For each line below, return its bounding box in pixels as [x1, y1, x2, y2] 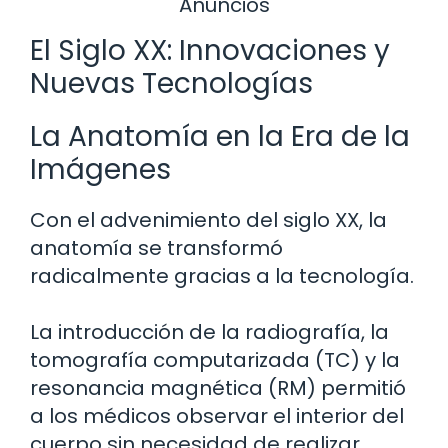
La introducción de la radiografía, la [30, 318, 389, 347]
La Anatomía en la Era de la [30, 117, 410, 157]
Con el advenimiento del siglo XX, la [30, 206, 387, 235]
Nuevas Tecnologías [30, 64, 313, 104]
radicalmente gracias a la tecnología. [30, 262, 414, 291]
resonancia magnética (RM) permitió [30, 374, 406, 403]
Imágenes [30, 150, 171, 190]
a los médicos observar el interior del [30, 402, 404, 431]
